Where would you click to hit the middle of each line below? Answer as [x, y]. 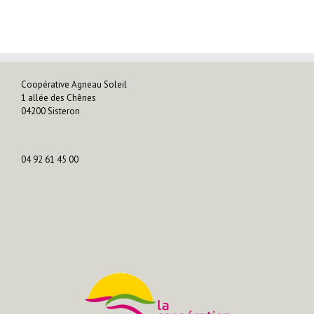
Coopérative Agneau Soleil [74, 84]
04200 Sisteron [50, 111]
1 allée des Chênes [59, 98]
